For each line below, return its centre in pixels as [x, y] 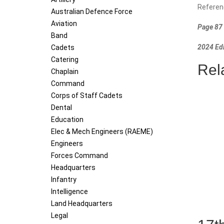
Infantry [64, 180]
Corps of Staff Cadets [87, 96]
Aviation [64, 24]
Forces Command [79, 156]
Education [67, 120]
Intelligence [69, 192]
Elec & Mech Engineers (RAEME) [102, 132]
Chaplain [65, 72]
